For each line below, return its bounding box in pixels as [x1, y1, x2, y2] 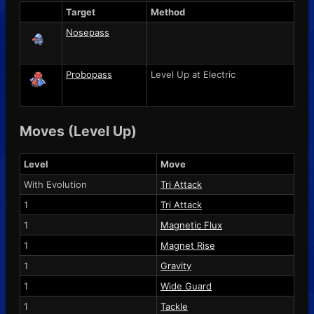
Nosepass [66, 26, 109, 38]
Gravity [161, 259, 191, 271]
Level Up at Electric [151, 68, 235, 80]
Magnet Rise [161, 239, 215, 251]
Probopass [66, 68, 112, 80]
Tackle [161, 300, 188, 312]
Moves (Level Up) [20, 122, 137, 139]
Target [66, 6, 95, 18]
